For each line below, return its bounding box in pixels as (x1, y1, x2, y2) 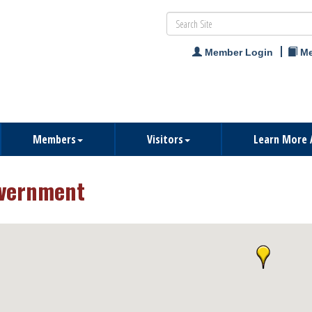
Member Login (205, 47, 273, 58)
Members (33, 132, 76, 147)
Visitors (146, 132, 183, 147)
